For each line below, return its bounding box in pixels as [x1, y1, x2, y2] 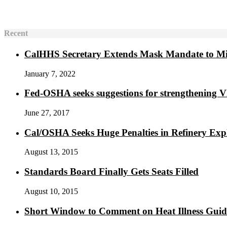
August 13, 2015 [24, 147, 78, 157]
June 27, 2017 [24, 108, 69, 117]
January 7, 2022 [24, 69, 75, 78]
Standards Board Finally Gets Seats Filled [24, 166, 199, 177]
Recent [4, 28, 28, 37]
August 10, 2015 [24, 186, 78, 196]
